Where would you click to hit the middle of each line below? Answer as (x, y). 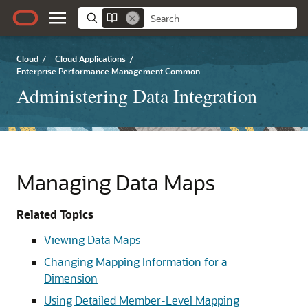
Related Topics (55, 214)
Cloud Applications (90, 58)
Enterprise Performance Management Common (108, 71)
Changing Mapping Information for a (136, 262)
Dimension (71, 278)
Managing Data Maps (116, 182)
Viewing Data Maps (92, 240)
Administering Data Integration (137, 96)
